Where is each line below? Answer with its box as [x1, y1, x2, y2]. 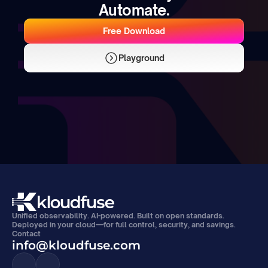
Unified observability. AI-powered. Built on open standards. [12, 211, 224, 220]
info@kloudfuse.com [12, 238, 141, 252]
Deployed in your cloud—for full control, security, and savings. [12, 220, 236, 229]
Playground [118, 52, 165, 63]
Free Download [103, 25, 165, 36]
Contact [12, 229, 41, 238]
